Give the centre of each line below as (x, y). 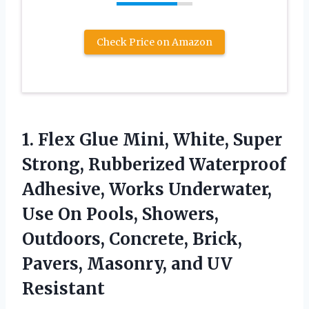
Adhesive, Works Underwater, (147, 189)
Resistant (63, 288)
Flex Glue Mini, (103, 139)
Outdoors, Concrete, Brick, (132, 239)
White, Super (226, 139)
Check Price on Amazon (154, 42)
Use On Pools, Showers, (120, 214)
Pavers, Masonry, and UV (127, 263)
